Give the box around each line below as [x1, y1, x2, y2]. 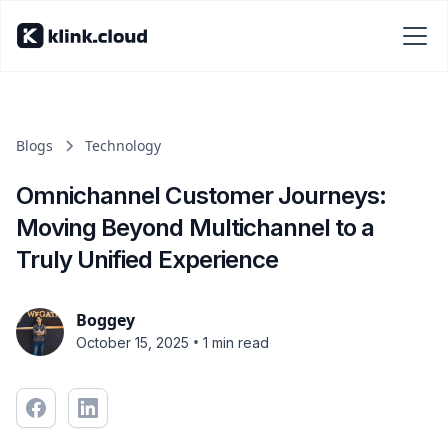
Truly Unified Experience [16, 245, 278, 274]
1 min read [203, 333, 269, 351]
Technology [85, 136, 161, 155]
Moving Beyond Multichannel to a [16, 213, 375, 242]
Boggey [76, 309, 135, 331]
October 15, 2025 [76, 333, 189, 351]
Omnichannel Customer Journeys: [16, 181, 387, 210]
